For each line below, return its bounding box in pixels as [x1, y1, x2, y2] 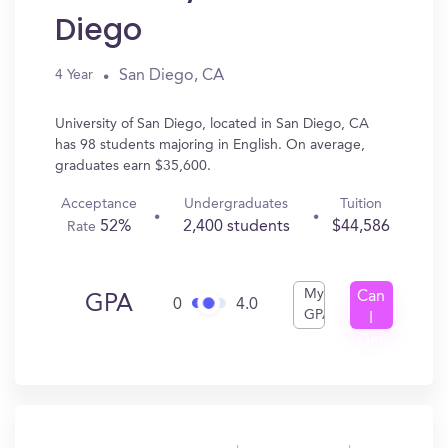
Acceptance [61, 197, 138, 211]
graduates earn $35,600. [55, 159, 211, 173]
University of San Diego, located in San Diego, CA [55, 117, 369, 131]
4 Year [55, 68, 93, 82]
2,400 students [182, 219, 290, 235]
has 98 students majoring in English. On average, [55, 138, 365, 152]
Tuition [339, 197, 382, 211]
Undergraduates [184, 197, 289, 211]
